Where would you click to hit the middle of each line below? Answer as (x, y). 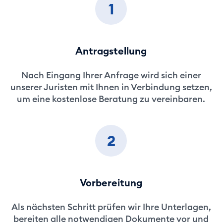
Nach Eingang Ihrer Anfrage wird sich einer (111, 75)
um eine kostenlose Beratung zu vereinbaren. (111, 99)
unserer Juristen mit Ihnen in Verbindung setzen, (111, 87)
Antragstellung (111, 51)
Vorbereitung (111, 183)
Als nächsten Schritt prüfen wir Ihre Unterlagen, (111, 207)
